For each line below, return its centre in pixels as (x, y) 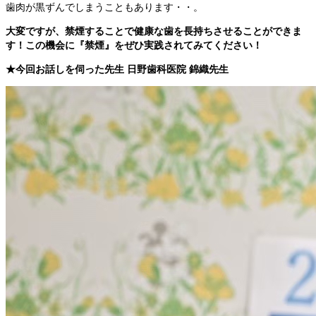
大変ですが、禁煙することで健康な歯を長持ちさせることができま (154, 31)
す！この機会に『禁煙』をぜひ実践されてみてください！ (134, 45)
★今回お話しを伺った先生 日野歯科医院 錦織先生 (117, 69)
